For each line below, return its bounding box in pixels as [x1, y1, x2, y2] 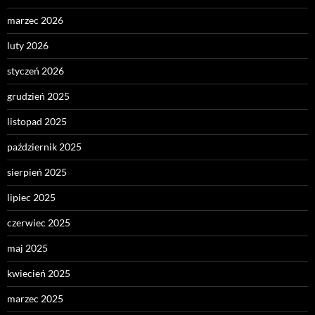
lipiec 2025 [7, 191, 56, 203]
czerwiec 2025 [7, 216, 70, 229]
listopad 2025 [7, 115, 67, 127]
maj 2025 [7, 241, 48, 254]
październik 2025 [7, 140, 82, 153]
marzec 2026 [7, 13, 63, 26]
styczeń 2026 [7, 64, 64, 77]
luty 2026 [7, 39, 49, 51]
